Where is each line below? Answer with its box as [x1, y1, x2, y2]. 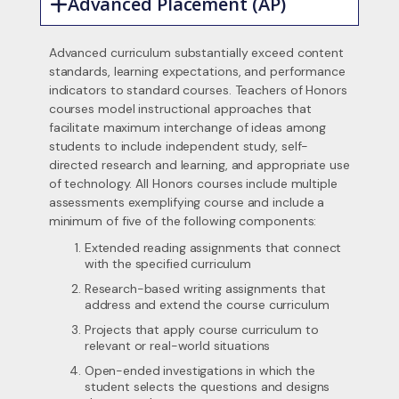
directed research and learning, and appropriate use [48, 157, 350, 173]
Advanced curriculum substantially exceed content [48, 45, 344, 61]
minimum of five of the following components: [48, 213, 317, 229]
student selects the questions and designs [84, 379, 330, 395]
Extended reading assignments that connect [84, 240, 342, 256]
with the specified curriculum [84, 256, 251, 272]
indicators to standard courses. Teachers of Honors [48, 82, 347, 98]
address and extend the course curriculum [84, 297, 330, 313]
